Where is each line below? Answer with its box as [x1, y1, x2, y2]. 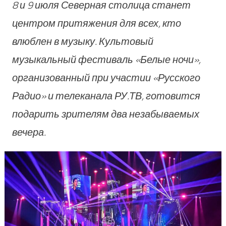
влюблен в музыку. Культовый [12, 33, 153, 49]
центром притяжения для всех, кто [12, 15, 181, 31]
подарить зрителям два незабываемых [12, 106, 199, 122]
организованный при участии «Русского [12, 70, 200, 86]
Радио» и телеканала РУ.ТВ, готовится [12, 88, 200, 104]
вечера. [12, 124, 46, 140]
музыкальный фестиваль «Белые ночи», [12, 51, 201, 68]
